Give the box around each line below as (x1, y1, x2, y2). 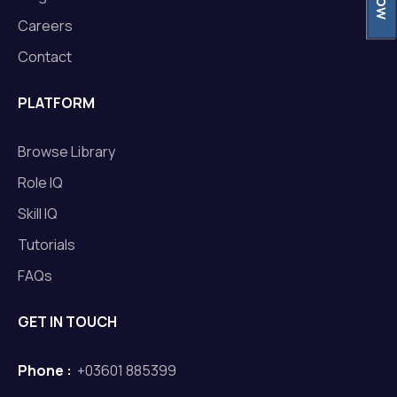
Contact (18, 46, 72, 66)
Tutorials (18, 234, 75, 254)
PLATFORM (18, 92, 95, 113)
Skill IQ (18, 203, 58, 223)
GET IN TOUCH (18, 311, 117, 331)
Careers (18, 15, 73, 35)
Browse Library (18, 141, 115, 161)
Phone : (18, 360, 72, 380)
